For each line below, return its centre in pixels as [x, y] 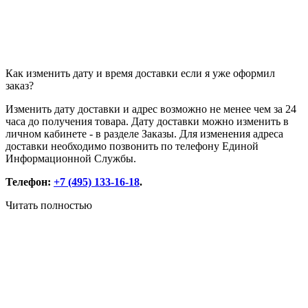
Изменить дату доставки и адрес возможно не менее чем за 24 [151, 109]
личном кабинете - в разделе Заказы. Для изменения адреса [144, 134]
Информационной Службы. [71, 159]
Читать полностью [49, 206]
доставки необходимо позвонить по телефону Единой [132, 146]
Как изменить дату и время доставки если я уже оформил [140, 74]
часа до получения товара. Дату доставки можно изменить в [147, 122]
